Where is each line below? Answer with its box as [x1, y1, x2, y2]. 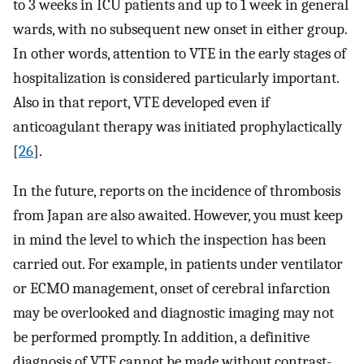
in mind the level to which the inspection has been [13, 230, 327, 249]
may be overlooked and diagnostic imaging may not [13, 303, 334, 322]
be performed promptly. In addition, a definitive [13, 327, 310, 346]
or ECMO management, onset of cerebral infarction [13, 279, 331, 297]
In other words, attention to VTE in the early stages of [13, 45, 346, 63]
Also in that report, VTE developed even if [13, 93, 270, 112]
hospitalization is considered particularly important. [13, 69, 339, 88]
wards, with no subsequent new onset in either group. [13, 20, 347, 39]
